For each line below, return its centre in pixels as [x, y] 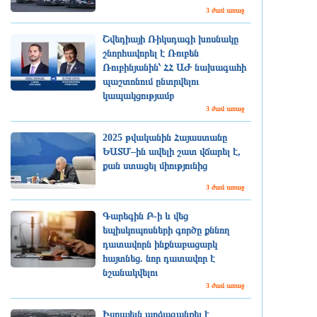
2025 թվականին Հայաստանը [165, 138]
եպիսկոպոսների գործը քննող [166, 230]
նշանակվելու [130, 273]
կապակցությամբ [138, 96]
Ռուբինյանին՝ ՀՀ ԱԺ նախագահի [174, 68]
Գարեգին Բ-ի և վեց [145, 216]
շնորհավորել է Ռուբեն [151, 53]
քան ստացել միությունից [155, 166]
